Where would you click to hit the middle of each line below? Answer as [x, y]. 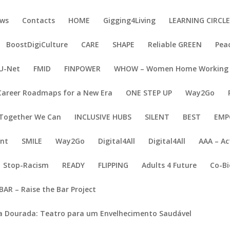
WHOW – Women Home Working [171, 69]
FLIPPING [113, 165]
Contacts [39, 20]
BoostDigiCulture [37, 44]
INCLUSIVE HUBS [103, 117]
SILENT [157, 117]
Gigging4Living [130, 20]
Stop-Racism [26, 165]
